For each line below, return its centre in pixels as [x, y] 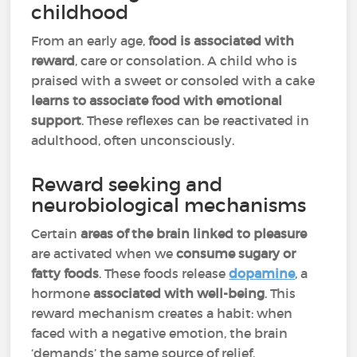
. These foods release [164, 273]
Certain [56, 233]
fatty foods [65, 273]
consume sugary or [236, 253]
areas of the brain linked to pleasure [194, 233]
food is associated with [222, 41]
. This [280, 293]
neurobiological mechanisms [169, 205]
